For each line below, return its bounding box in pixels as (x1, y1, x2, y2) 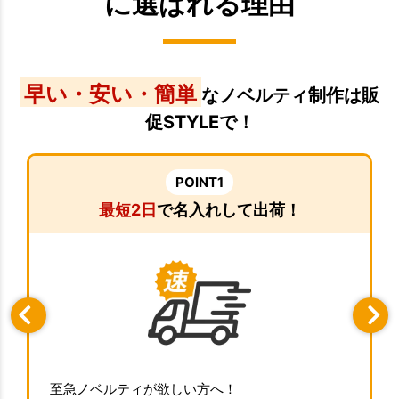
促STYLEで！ (144, 111, 255, 134)
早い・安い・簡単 (24, 81, 197, 108)
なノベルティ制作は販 (201, 85, 379, 107)
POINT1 (175, 173, 224, 191)
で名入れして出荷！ (156, 199, 301, 219)
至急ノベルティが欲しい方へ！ (49, 379, 237, 397)
